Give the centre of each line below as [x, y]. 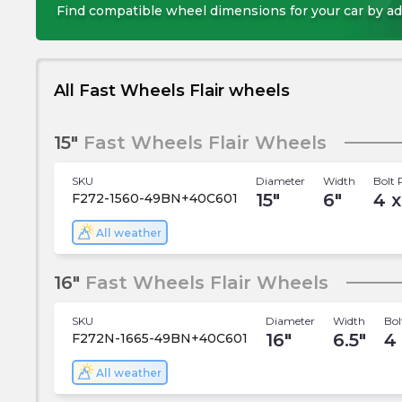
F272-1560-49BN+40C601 [155, 198]
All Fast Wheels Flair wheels [172, 91]
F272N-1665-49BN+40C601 [160, 338]
